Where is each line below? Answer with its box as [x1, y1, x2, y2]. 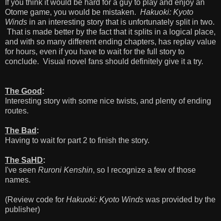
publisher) [5, 205, 40, 214]
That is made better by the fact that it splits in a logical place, [5, 27, 216, 36]
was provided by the [144, 195, 216, 204]
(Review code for [5, 195, 66, 204]
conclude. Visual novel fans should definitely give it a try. [5, 57, 203, 66]
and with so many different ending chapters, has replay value [5, 37, 216, 46]
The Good [5, 86, 42, 95]
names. [5, 175, 31, 184]
